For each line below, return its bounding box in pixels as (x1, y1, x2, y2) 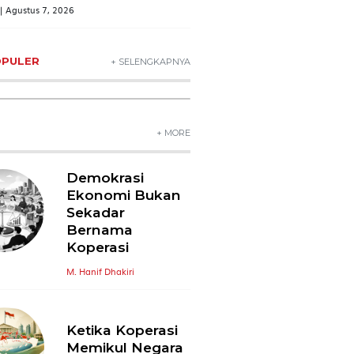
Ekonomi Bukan (66, 199, 182, 217)
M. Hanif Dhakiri (66, 277, 135, 291)
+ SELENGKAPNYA (110, 69, 190, 81)
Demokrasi (66, 182, 145, 199)
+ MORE (156, 140, 190, 152)
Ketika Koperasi (66, 335, 179, 352)
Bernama (66, 234, 134, 251)
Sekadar (66, 217, 126, 234)
